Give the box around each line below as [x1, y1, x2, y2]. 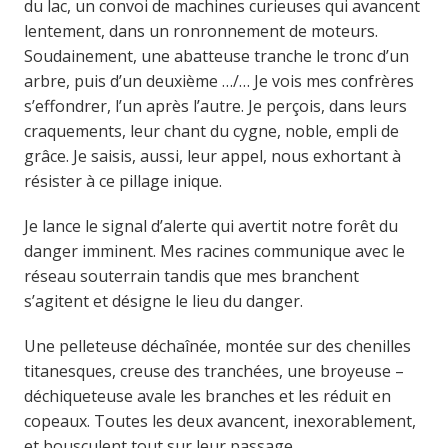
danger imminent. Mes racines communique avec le [23, 239, 405, 262]
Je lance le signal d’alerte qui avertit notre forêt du [23, 214, 398, 237]
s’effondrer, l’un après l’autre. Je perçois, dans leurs [23, 94, 407, 117]
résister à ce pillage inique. [23, 169, 222, 192]
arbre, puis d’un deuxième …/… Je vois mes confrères [23, 69, 414, 92]
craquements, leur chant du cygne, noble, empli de [23, 119, 399, 142]
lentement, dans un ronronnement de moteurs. [23, 19, 378, 42]
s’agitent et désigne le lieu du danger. [23, 289, 303, 312]
